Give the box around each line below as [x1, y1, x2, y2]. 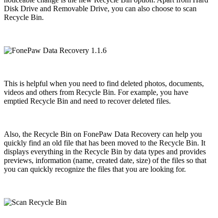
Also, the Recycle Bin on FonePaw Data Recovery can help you [4, 130, 202, 139]
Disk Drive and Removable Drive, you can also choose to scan [4, 4, 197, 13]
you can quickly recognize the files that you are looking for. [4, 165, 186, 174]
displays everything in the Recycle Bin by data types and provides [4, 147, 206, 156]
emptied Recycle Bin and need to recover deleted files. [4, 97, 171, 106]
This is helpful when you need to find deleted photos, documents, [4, 79, 204, 88]
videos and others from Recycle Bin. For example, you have [4, 88, 188, 97]
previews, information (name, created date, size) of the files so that [4, 156, 206, 165]
